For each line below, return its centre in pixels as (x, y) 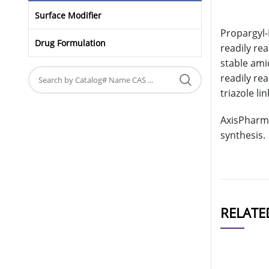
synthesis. (243, 135)
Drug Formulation (70, 43)
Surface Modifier (68, 16)
